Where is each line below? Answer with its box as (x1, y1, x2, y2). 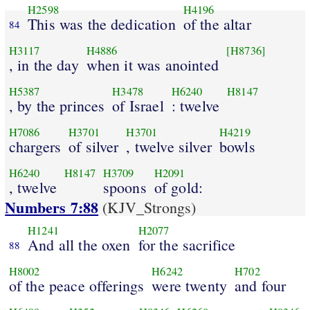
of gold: (154, 176, 203, 197)
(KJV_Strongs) (98, 197, 197, 218)
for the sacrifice (138, 234, 236, 255)
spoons (102, 176, 147, 197)
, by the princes (8, 95, 105, 116)
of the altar (183, 13, 251, 34)
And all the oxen (28, 234, 131, 255)
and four (235, 275, 286, 295)
